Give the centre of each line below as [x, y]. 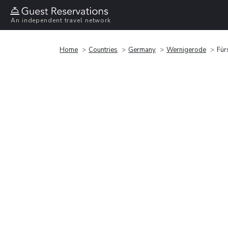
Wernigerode [186, 50]
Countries [103, 50]
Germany [142, 50]
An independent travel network [61, 21]
